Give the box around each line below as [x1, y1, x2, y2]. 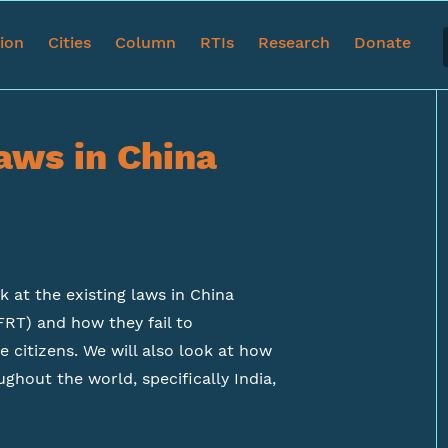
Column [115, 33, 176, 52]
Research [258, 33, 330, 52]
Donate [354, 33, 411, 52]
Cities [48, 33, 91, 52]
